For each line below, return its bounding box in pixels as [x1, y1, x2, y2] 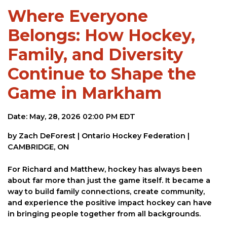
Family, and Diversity [8, 45, 183, 65]
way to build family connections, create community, [8, 187, 205, 197]
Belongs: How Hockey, [8, 25, 195, 46]
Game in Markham [8, 83, 162, 103]
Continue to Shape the [8, 64, 196, 84]
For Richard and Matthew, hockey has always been [8, 165, 202, 174]
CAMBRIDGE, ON [8, 142, 69, 152]
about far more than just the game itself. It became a [8, 176, 210, 185]
